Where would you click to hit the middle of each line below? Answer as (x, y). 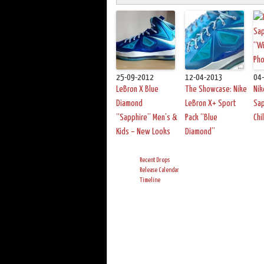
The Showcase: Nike (216, 90)
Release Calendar (159, 170)
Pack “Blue (201, 118)
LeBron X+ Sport (210, 104)
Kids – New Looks (143, 132)
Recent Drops (155, 160)
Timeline (150, 180)
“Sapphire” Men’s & (146, 118)
